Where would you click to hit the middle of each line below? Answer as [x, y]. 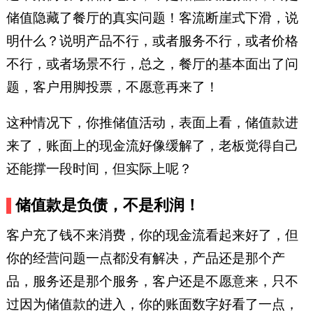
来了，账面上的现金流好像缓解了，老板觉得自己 [152, 146]
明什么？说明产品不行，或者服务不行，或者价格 [152, 41]
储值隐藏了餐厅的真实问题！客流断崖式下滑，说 [152, 18]
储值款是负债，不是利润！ [108, 205]
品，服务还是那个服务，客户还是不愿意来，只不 [152, 281]
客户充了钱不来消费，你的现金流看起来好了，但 [152, 235]
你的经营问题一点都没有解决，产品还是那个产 [145, 258]
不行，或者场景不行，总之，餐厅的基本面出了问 [152, 64]
